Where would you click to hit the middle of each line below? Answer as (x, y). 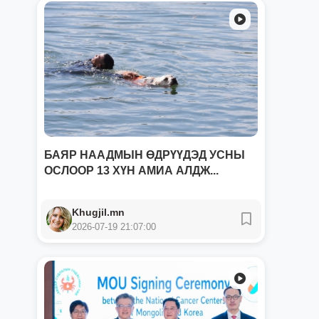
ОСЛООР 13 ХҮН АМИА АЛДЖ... (131, 171)
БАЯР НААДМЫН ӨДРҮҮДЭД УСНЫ (145, 155)
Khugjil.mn (98, 212)
